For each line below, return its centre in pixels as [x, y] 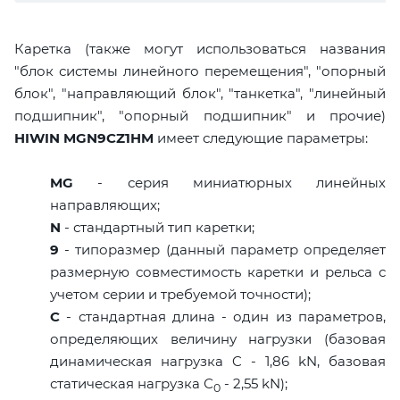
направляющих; [105, 204]
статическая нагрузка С [132, 383]
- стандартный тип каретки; [158, 227]
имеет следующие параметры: [261, 137]
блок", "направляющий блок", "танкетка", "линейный [200, 93]
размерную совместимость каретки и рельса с [218, 271]
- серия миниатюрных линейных [229, 182]
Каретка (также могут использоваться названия [200, 48]
